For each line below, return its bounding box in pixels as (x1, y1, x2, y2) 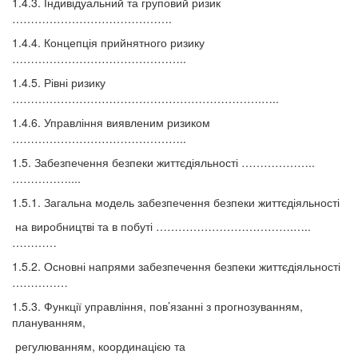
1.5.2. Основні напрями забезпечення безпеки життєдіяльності (12, 258, 340, 275)
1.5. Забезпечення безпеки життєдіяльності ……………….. (12, 154, 315, 171)
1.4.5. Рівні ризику (12, 74, 105, 91)
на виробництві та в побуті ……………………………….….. (12, 218, 311, 235)
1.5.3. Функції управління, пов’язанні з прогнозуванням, (12, 298, 303, 315)
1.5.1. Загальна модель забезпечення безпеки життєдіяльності (12, 194, 340, 211)
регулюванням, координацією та (12, 338, 185, 355)
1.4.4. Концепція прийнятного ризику (12, 34, 205, 51)
